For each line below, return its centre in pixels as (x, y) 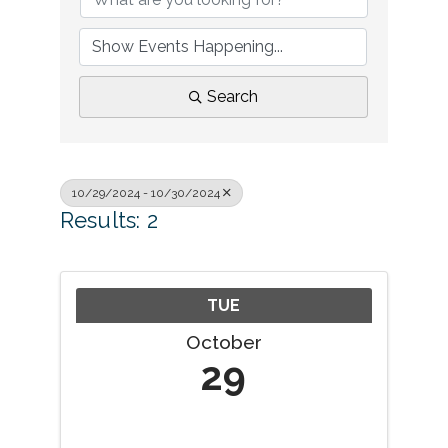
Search (232, 96)
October (223, 342)
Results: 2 (108, 220)
